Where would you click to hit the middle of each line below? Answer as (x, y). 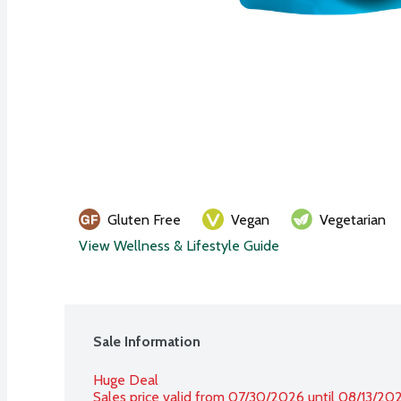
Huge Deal (126, 380)
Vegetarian (353, 219)
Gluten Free (144, 219)
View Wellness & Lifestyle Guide (179, 245)
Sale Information (147, 341)
